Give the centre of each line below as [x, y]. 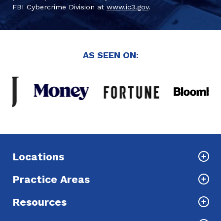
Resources [39, 202]
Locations [38, 156]
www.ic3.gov [128, 7]
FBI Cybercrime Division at [59, 7]
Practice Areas [51, 179]
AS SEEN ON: [110, 55]
